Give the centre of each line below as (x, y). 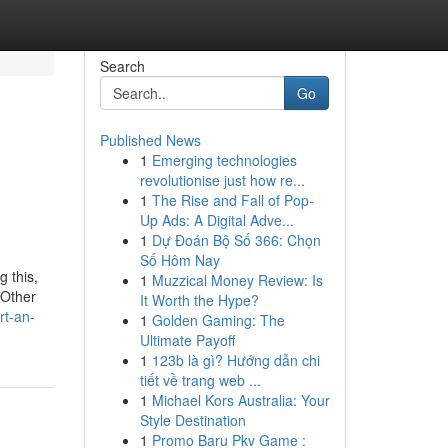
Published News (150, 140)
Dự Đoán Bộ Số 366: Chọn (236, 240)
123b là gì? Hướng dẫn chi (235, 360)
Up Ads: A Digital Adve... (216, 220)
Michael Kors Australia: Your (240, 400)
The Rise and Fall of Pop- (232, 200)
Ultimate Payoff (187, 340)
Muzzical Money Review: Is (237, 280)
